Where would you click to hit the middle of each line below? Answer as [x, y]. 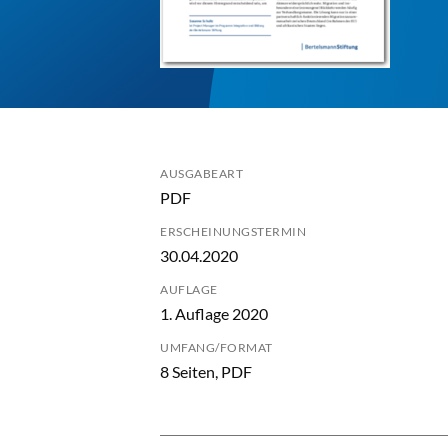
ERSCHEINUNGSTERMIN [233, 231]
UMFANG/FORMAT [216, 347]
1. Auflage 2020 [214, 313]
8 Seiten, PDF [206, 371]
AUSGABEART [201, 173]
